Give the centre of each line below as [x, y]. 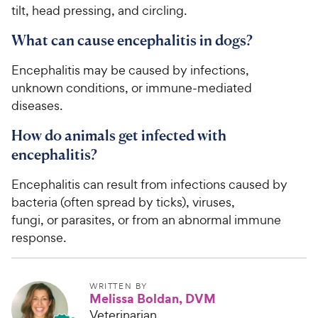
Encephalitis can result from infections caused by [149, 184]
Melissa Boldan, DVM [153, 298]
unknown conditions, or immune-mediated [132, 87]
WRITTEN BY [119, 286]
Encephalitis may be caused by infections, [130, 70]
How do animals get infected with [119, 135]
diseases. [38, 105]
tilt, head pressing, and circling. [100, 10]
